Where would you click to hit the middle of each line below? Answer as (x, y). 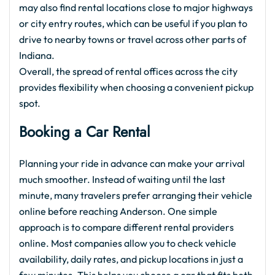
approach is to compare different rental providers (126, 227)
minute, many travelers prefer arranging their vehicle (136, 196)
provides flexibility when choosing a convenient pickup (136, 87)
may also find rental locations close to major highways (136, 8)
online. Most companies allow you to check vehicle (128, 243)
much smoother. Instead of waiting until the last (122, 180)
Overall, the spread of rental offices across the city (128, 72)
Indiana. (38, 56)
